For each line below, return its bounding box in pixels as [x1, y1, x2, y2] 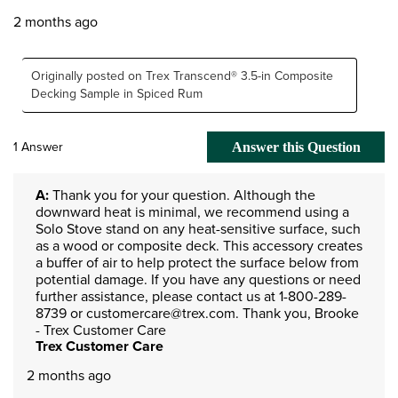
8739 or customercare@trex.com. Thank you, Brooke [36, 302, 359, 323]
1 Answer [13, 137, 63, 156]
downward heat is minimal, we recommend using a [36, 201, 349, 222]
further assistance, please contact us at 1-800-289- [36, 285, 346, 306]
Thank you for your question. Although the [49, 184, 315, 205]
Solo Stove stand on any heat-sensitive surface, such [36, 218, 361, 239]
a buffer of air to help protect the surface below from [36, 251, 359, 273]
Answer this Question [231, 139, 361, 155]
